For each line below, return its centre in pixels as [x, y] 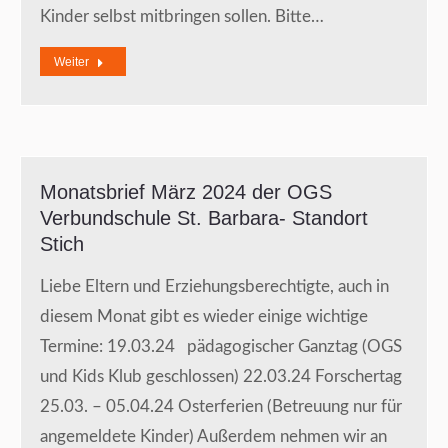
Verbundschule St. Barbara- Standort [204, 218]
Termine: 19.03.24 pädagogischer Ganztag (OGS [221, 347]
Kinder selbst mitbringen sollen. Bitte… [182, 17]
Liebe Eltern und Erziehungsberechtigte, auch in [214, 287]
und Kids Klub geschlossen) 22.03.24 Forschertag [221, 377]
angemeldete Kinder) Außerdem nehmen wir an [213, 437]
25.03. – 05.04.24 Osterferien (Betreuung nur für [221, 407]
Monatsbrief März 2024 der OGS [186, 192]
